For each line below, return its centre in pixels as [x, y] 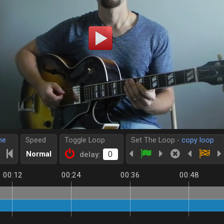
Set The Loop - [156, 140]
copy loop [197, 140]
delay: [90, 154]
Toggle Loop [84, 140]
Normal [38, 154]
